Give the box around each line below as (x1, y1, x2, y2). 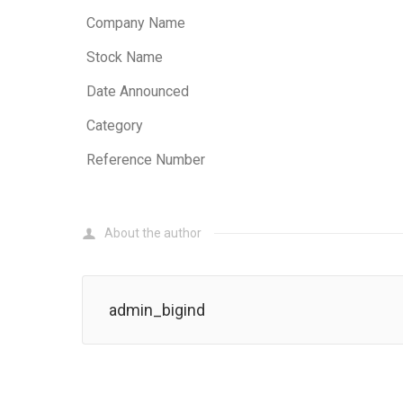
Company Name (86, 14, 185, 31)
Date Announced (86, 83, 189, 100)
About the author (104, 226, 201, 240)
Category (86, 117, 143, 134)
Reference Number (86, 151, 205, 168)
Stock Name (86, 49, 163, 66)
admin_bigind (109, 300, 205, 319)
